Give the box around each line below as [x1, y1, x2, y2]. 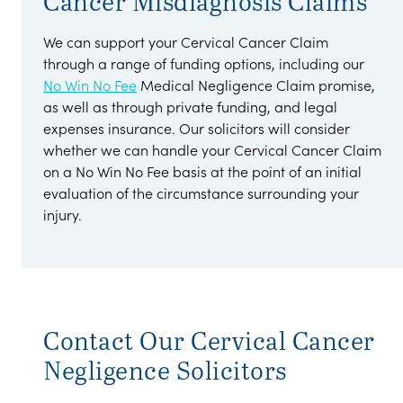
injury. [43, 204, 82, 224]
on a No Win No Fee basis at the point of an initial [43, 161, 362, 181]
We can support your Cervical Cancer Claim [43, 31, 328, 51]
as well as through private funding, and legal [43, 96, 337, 116]
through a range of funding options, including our [43, 53, 364, 73]
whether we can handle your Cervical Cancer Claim [43, 139, 381, 159]
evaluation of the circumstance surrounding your [43, 183, 359, 202]
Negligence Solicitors [43, 353, 287, 387]
